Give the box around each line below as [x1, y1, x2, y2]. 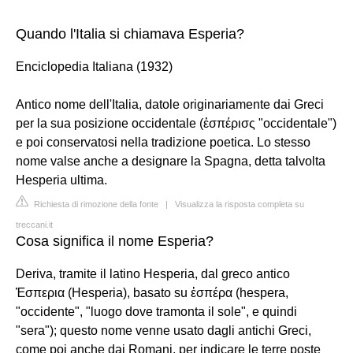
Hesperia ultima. [16, 173, 107, 187]
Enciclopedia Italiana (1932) [16, 60, 173, 73]
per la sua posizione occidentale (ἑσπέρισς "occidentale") [16, 117, 336, 130]
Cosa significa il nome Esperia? [16, 233, 214, 249]
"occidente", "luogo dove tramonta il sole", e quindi [16, 305, 297, 318]
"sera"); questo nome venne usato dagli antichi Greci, [16, 324, 311, 337]
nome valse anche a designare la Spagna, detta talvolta [16, 154, 325, 168]
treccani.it [16, 220, 53, 229]
